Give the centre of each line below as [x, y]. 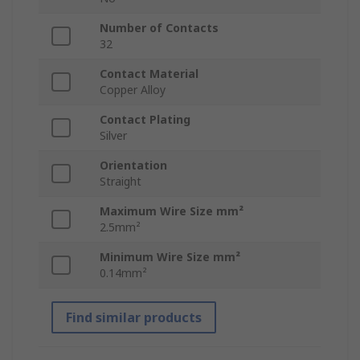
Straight [121, 181]
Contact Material [149, 73]
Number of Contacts [159, 27]
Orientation [133, 165]
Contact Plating [145, 119]
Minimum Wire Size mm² [170, 256]
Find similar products [134, 317]
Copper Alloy [133, 89]
